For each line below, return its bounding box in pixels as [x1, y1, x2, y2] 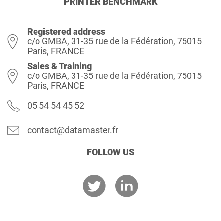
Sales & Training [27, 60, 92, 71]
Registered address [27, 26, 105, 37]
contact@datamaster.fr [27, 124, 118, 135]
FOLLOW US [87, 147, 134, 157]
